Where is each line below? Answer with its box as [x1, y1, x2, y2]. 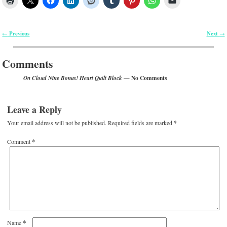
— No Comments [122, 73, 167, 82]
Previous [8, 29, 30, 37]
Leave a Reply [7, 103, 62, 117]
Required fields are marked [108, 119, 174, 127]
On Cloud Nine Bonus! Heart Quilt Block [23, 73, 123, 82]
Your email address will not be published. [7, 119, 107, 127]
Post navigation [2, 34, 55, 47]
